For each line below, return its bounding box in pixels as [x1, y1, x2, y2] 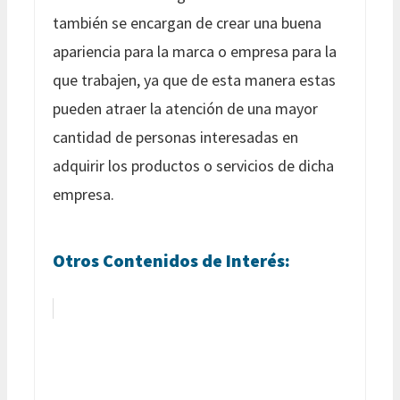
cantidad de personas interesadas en [53, 126, 298, 147]
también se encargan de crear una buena [53, 12, 321, 33]
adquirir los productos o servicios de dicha [53, 154, 334, 176]
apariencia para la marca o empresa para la [53, 40, 337, 62]
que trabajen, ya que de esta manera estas [53, 69, 336, 90]
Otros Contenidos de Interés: [53, 248, 290, 271]
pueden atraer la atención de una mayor [53, 97, 318, 119]
